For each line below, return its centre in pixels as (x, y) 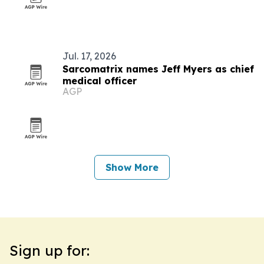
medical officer (100, 81)
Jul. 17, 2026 (89, 56)
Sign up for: (49, 250)
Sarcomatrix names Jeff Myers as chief (158, 69)
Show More (132, 167)
